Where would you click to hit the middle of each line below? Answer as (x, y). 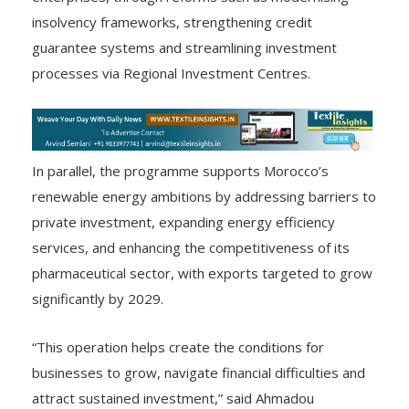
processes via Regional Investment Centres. (171, 73)
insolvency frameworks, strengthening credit (172, 21)
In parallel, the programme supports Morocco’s (180, 171)
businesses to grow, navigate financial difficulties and (199, 373)
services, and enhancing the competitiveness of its (191, 248)
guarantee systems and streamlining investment (184, 47)
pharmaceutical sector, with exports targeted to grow (202, 273)
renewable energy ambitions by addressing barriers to (204, 197)
